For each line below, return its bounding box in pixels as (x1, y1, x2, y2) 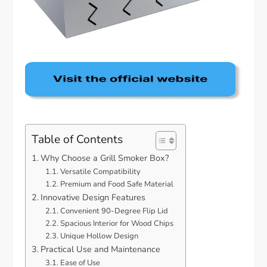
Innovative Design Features (41, 191, 146, 203)
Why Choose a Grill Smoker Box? (41, 151, 169, 164)
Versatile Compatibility (60, 166, 141, 177)
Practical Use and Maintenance (41, 243, 161, 255)
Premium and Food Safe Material (60, 178, 173, 190)
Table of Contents (32, 131, 123, 147)
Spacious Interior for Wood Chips (60, 218, 173, 229)
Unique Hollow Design (60, 230, 138, 241)
